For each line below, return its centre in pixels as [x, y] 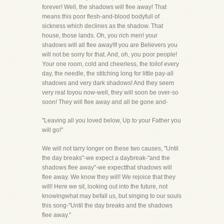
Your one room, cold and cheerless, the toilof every [110, 64]
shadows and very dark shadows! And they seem [108, 83]
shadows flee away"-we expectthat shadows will [107, 167]
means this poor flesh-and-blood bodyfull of [101, 16]
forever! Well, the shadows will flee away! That [104, 7]
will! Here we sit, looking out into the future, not [105, 186]
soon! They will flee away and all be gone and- [105, 102]
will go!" [52, 130]
